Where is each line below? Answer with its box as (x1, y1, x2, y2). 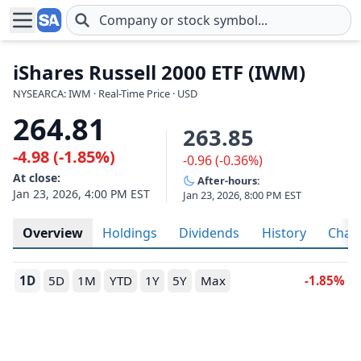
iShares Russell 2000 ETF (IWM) (13, 59, 305, 85)
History (262, 224, 306, 242)
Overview (23, 224, 83, 242)
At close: (13, 170, 60, 185)
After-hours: (197, 173, 260, 188)
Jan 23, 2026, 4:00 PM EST (13, 186, 150, 201)
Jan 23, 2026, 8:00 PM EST (183, 188, 301, 202)
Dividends (179, 224, 239, 242)
